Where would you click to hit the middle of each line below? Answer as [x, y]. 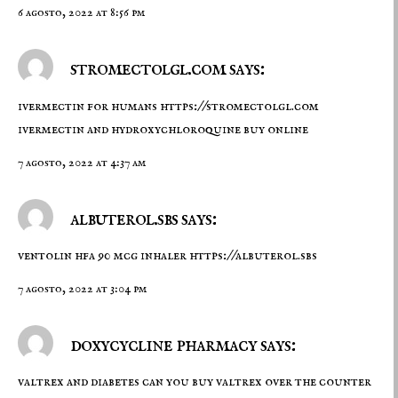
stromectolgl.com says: [165, 69]
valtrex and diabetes [80, 382]
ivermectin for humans [89, 106]
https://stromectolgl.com [239, 106]
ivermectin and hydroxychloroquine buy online [163, 129]
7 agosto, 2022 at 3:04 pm [82, 289]
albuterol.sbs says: [141, 219]
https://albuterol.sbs [253, 255]
